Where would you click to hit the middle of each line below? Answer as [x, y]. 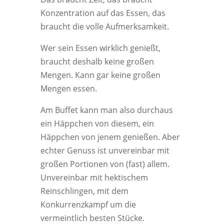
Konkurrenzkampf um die [88, 204]
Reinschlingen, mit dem [84, 191]
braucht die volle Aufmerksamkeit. [104, 26]
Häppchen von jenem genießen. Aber [110, 137]
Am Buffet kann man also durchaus [106, 110]
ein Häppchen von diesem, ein [97, 123]
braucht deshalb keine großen [97, 61]
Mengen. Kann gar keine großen [100, 75]
